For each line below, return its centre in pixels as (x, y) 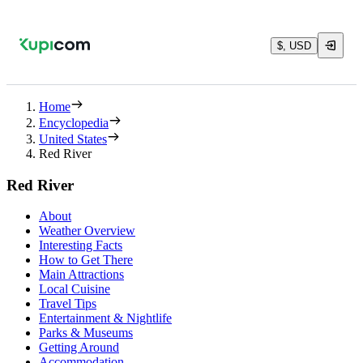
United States (73, 139)
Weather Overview (87, 231)
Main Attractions (81, 275)
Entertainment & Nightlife (105, 318)
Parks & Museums (86, 333)
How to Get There (86, 260)
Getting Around (79, 348)
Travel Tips (68, 304)
